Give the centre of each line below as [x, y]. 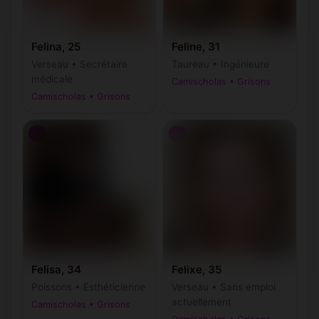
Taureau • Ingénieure [220, 64]
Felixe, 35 [197, 270]
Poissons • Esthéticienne [88, 287]
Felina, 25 [56, 47]
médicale [52, 79]
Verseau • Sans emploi [224, 287]
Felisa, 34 [56, 270]
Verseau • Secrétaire [79, 64]
